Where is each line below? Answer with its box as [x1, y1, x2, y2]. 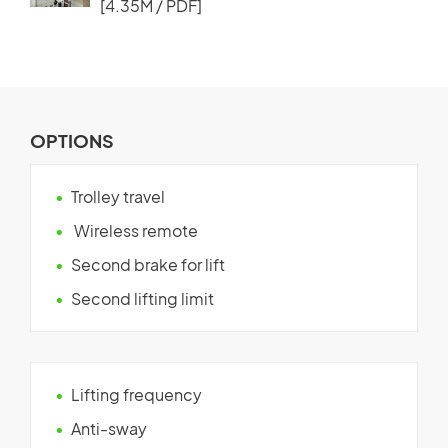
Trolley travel [71, 185, 165, 207]
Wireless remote [71, 219, 198, 241]
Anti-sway [71, 417, 147, 439]
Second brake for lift [71, 253, 225, 275]
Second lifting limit [71, 287, 214, 309]
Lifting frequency [71, 383, 202, 405]
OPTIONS [30, 128, 114, 152]
